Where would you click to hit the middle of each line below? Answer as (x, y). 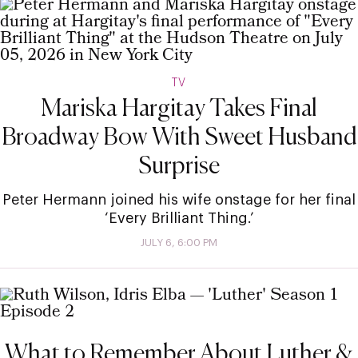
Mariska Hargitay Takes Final (179, 109)
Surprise (179, 167)
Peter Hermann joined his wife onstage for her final (179, 199)
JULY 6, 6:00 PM (179, 242)
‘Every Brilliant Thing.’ (179, 218)
